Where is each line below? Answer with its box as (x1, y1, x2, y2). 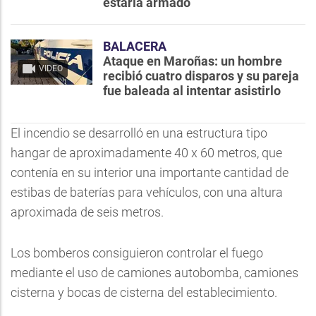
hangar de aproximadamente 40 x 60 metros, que (11, 145, 282, 160)
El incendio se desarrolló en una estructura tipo (11, 126, 267, 140)
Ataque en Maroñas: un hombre (103, 54, 282, 68)
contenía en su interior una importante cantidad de (11, 165, 288, 180)
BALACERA (103, 39, 166, 54)
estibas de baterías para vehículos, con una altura (11, 185, 283, 200)
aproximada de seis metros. (11, 205, 164, 219)
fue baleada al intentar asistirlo (103, 83, 281, 98)
